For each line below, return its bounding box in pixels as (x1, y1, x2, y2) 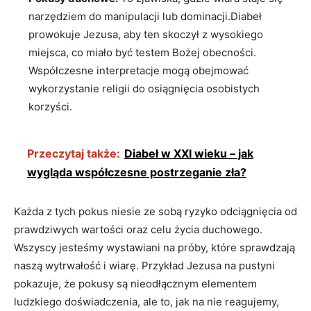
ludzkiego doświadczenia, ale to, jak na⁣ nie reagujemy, (14, 294, 279, 308)
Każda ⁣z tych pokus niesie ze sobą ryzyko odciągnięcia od (14, 204, 297, 218)
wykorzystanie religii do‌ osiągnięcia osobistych (28, 81, 260, 95)
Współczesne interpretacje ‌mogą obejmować (28, 63, 249, 77)
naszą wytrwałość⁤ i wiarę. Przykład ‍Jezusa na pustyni (14, 258, 275, 272)
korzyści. (28, 99, 72, 113)
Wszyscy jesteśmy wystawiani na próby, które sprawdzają (14, 240, 295, 254)
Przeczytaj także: (27, 146, 120, 160)
